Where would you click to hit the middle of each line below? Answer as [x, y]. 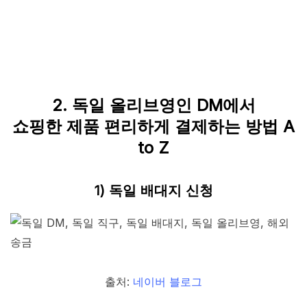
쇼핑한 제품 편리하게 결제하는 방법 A [153, 127]
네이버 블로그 [168, 282]
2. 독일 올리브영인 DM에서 [153, 106]
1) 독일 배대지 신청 [153, 191]
